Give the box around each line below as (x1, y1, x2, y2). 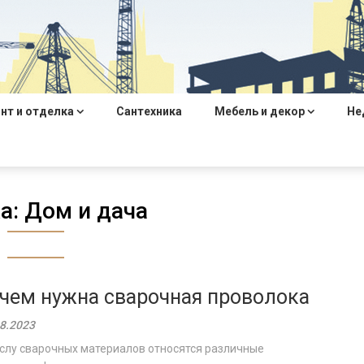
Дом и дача (24, 197, 148, 224)
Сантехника (116, 105, 182, 118)
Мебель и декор (214, 105, 305, 118)
